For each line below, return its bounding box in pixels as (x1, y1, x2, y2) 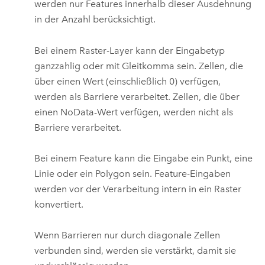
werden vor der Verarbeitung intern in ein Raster (34, 183, 242, 195)
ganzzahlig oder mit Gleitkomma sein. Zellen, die (34, 60, 244, 72)
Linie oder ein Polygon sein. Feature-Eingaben (34, 167, 231, 179)
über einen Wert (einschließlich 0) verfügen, (34, 75, 221, 87)
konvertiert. (34, 198, 84, 210)
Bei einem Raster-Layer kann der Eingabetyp (34, 44, 225, 56)
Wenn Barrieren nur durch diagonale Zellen (34, 230, 221, 241)
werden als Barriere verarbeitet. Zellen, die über (34, 91, 240, 102)
